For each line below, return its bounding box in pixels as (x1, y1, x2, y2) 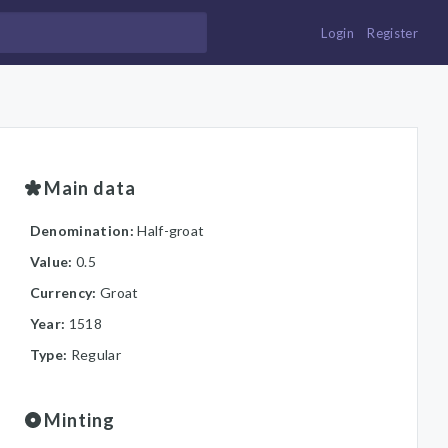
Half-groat (137, 222, 205, 239)
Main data (43, 177, 136, 199)
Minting (43, 409, 115, 431)
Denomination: (29, 222, 138, 239)
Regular (70, 346, 121, 363)
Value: (29, 253, 76, 270)
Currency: (29, 284, 100, 301)
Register (367, 25, 418, 41)
